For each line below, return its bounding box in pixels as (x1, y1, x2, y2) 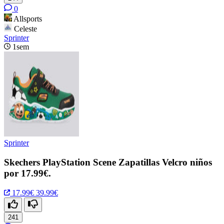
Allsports (13, 14, 42, 23)
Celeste (14, 24, 37, 33)
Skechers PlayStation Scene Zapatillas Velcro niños (4, 156, 212, 167)
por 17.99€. (4, 167, 51, 178)
